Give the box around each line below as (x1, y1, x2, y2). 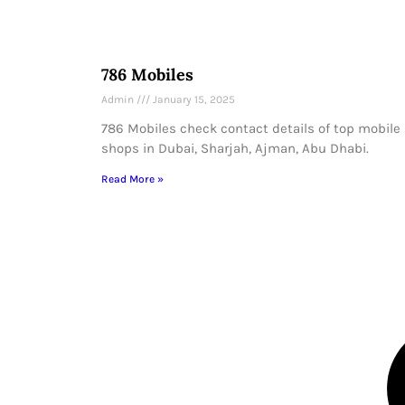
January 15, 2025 (150, 93, 235, 107)
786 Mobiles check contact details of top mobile (101, 120, 400, 137)
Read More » (101, 173, 164, 186)
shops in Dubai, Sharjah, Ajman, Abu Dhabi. (101, 140, 369, 157)
